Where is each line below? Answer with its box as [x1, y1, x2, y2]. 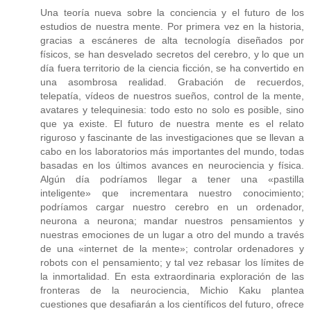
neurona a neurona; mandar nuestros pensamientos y [40, 215, 304, 227]
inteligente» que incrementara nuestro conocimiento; [40, 187, 304, 199]
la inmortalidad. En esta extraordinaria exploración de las [40, 271, 304, 283]
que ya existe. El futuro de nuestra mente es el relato [40, 118, 304, 130]
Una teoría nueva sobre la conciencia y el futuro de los [40, 7, 304, 19]
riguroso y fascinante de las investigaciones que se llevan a [40, 132, 304, 144]
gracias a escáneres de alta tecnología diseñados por [40, 35, 304, 47]
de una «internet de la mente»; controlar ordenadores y [40, 243, 304, 255]
